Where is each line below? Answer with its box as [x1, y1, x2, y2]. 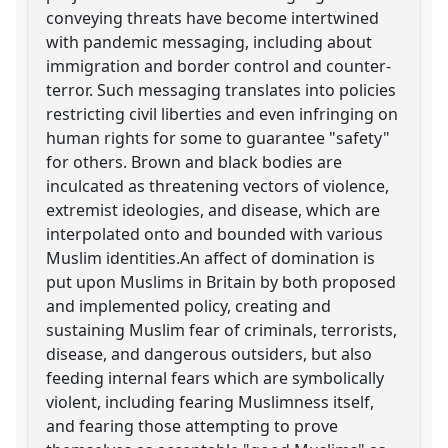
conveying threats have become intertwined [46, 6, 380, 29]
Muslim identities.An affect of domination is [46, 246, 376, 269]
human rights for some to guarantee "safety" [46, 126, 391, 149]
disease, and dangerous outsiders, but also [46, 342, 373, 365]
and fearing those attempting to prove [46, 414, 339, 437]
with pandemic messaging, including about [46, 30, 373, 53]
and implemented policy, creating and [46, 294, 332, 317]
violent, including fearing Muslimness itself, [46, 390, 375, 413]
